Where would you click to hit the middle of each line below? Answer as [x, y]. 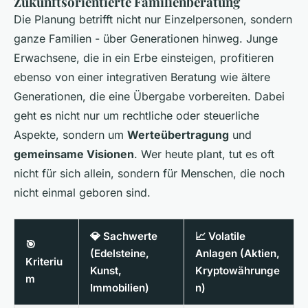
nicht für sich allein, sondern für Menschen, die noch [149, 173]
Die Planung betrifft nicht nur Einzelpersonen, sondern [153, 19]
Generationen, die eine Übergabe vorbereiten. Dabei [149, 96]
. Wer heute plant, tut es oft [204, 154]
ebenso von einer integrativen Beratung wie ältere [142, 77]
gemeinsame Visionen [74, 154]
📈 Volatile [220, 236]
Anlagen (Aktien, [238, 253]
